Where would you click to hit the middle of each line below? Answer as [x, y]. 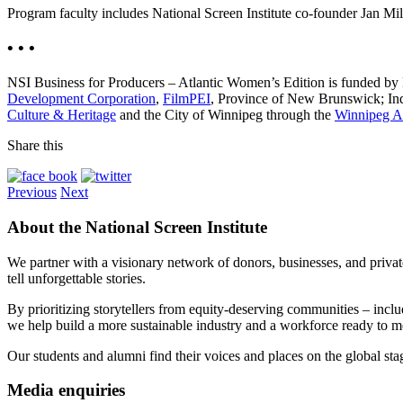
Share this [35, 146]
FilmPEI [187, 99]
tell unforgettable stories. [76, 278]
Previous [32, 193]
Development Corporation [81, 99]
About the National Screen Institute [137, 227]
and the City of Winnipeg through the [225, 115]
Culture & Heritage [62, 115]
